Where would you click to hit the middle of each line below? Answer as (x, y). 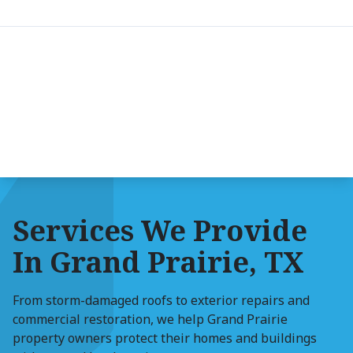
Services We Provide (160, 230)
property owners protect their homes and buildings (165, 338)
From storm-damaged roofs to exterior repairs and (161, 300)
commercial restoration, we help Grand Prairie (150, 319)
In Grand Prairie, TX (158, 262)
